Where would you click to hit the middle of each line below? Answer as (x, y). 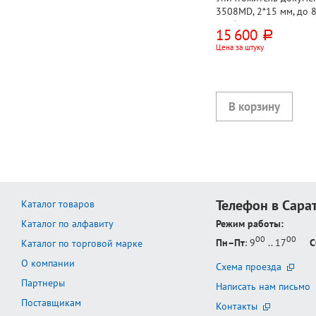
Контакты (237, 306)
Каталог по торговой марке (82, 244)
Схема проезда (249, 266)
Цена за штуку (240, 47)
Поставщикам (51, 303)
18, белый (238, 24)
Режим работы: (250, 224)
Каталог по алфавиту (67, 224)
